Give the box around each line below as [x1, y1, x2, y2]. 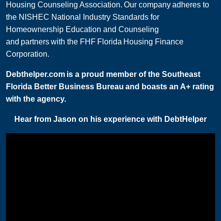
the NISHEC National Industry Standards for [6, 13, 159, 22]
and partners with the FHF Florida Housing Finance [6, 37, 184, 46]
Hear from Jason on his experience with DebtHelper [14, 115, 207, 124]
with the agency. [6, 95, 69, 104]
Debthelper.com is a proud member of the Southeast [6, 70, 200, 79]
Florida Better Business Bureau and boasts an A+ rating [6, 82, 214, 91]
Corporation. [6, 50, 49, 59]
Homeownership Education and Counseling [6, 25, 159, 34]
